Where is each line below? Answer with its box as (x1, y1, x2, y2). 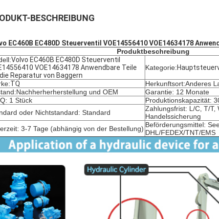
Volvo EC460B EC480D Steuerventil (11, 56, 120, 64)
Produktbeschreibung (116, 47, 190, 55)
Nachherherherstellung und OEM (16, 88, 118, 96)
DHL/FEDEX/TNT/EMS (145, 129, 216, 136)
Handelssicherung (145, 112, 201, 120)
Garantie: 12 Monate (145, 88, 209, 96)
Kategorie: (145, 64, 177, 71)
